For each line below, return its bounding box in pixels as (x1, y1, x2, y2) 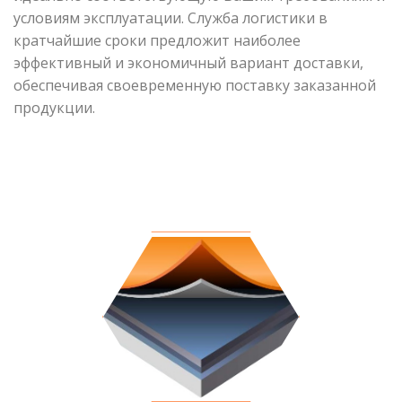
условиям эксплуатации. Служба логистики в (13, 7, 328, 28)
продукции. (13, 97, 95, 118)
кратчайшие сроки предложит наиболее (13, 30, 301, 50)
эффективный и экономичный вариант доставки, (13, 52, 363, 73)
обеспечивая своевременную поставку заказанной (13, 74, 376, 95)
